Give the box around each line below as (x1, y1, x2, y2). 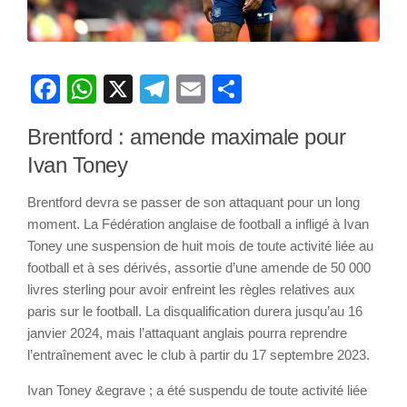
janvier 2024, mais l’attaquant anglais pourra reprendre (27, 325, 347, 342)
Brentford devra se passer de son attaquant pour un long (27, 194, 360, 211)
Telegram (169, 73, 290, 106)
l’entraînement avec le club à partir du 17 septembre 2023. (27, 347, 370, 363)
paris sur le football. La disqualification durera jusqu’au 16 (27, 303, 362, 320)
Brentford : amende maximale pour (27, 124, 345, 150)
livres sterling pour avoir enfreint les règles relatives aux (27, 282, 355, 298)
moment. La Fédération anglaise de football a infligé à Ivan (27, 216, 369, 233)
